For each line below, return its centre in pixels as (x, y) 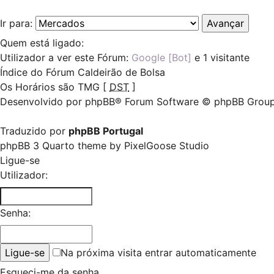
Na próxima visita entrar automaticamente (158, 253)
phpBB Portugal (106, 131)
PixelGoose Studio (167, 146)
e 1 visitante (220, 58)
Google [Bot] (161, 58)
